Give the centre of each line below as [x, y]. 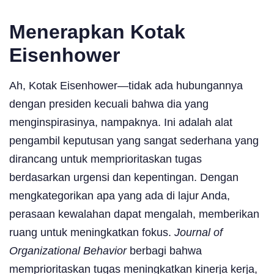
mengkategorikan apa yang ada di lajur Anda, [120, 195]
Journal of [198, 232]
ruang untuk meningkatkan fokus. [92, 232]
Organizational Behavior [68, 250]
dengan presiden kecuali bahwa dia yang [109, 104]
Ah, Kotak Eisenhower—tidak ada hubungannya [126, 85]
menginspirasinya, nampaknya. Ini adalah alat [121, 122]
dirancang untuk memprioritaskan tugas [106, 159]
